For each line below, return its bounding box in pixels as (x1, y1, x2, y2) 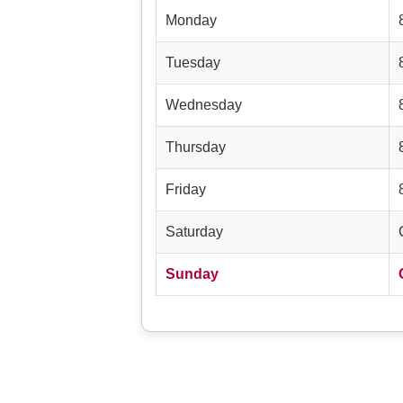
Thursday (166, 139, 226, 156)
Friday (166, 182, 206, 198)
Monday (166, 13, 217, 29)
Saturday (166, 224, 223, 240)
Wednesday (166, 97, 242, 113)
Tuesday (166, 55, 220, 71)
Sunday (166, 266, 219, 282)
